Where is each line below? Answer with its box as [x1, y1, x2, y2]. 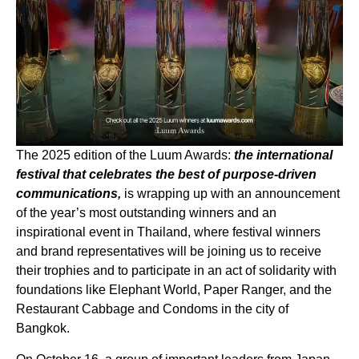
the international [234, 148, 333, 163]
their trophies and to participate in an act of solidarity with [16, 264, 337, 278]
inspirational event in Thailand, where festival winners [16, 225, 321, 240]
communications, [16, 187, 121, 201]
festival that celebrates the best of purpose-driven [16, 167, 317, 182]
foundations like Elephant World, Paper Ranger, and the [16, 283, 335, 297]
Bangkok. [16, 321, 70, 336]
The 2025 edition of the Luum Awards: [16, 148, 234, 163]
